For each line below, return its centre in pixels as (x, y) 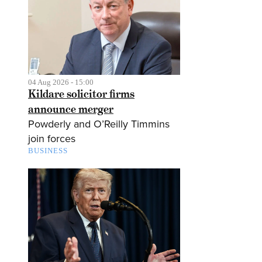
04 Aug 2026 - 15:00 (61, 82)
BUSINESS (48, 151)
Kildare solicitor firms (81, 94)
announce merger (71, 109)
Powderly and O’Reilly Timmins (99, 124)
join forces (52, 139)
